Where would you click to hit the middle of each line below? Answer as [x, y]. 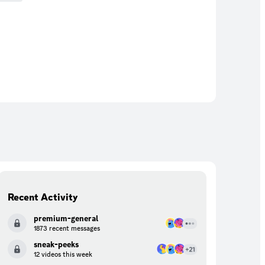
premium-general [66, 218]
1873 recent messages [67, 228]
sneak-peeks [56, 244]
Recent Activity [43, 197]
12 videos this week [63, 254]
